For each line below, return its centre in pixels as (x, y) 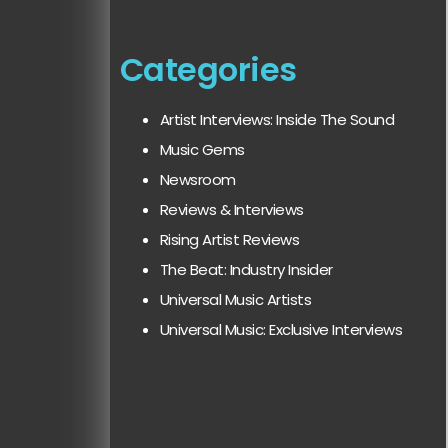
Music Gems (202, 150)
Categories (208, 70)
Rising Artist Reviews (229, 240)
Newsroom (197, 180)
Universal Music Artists (235, 300)
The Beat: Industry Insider (246, 270)
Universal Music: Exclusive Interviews (281, 330)
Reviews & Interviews (231, 210)
